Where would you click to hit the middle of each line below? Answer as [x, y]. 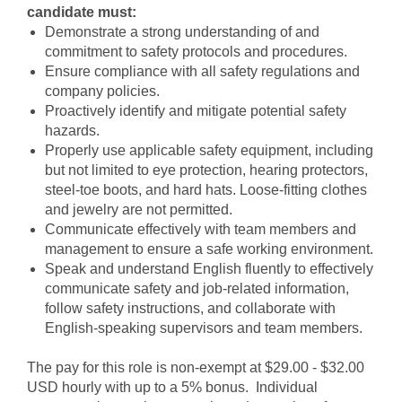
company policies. [102, 91]
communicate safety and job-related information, [197, 288]
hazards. [72, 131]
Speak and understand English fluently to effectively [209, 269]
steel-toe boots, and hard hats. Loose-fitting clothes [206, 190]
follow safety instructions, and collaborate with [190, 308]
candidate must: [82, 12]
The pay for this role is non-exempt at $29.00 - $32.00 [196, 367]
